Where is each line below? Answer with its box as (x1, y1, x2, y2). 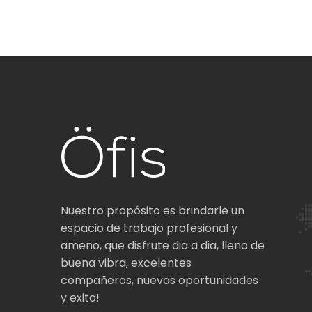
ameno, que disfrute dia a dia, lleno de (61, 237, 265, 253)
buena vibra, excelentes (61, 255, 192, 271)
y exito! (61, 290, 100, 306)
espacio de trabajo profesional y (61, 220, 237, 236)
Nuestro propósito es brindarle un (61, 203, 244, 219)
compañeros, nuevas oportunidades (61, 272, 258, 288)
